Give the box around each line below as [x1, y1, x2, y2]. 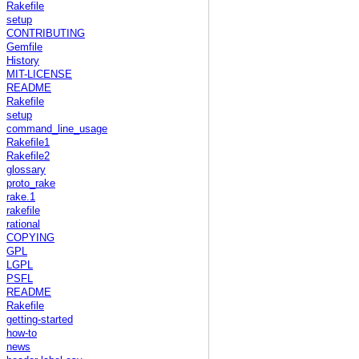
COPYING [6, 232, 54, 244]
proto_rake [6, 178, 55, 190]
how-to [6, 328, 37, 340]
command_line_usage [6, 123, 107, 135]
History [6, 55, 39, 67]
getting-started [6, 314, 73, 326]
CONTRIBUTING [6, 28, 85, 40]
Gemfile [6, 42, 42, 54]
